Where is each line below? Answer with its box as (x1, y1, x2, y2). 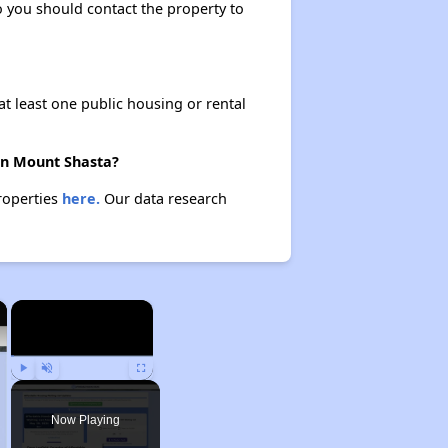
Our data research (99, 189, 227, 208)
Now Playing (50, 413, 120, 427)
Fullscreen (141, 384, 180, 394)
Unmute (46, 384, 77, 394)
